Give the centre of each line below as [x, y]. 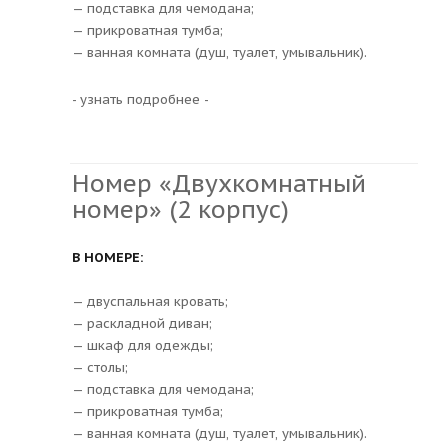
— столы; [100, 367]
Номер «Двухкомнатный [219, 183]
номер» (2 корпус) [180, 209]
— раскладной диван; [142, 323]
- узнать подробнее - [140, 99]
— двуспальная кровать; [150, 301]
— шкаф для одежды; [142, 345]
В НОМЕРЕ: [107, 257]
